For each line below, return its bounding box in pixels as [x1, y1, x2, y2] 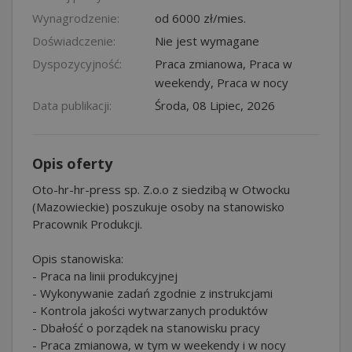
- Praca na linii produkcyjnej [32, 267, 178, 284]
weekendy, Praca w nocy [155, 74, 288, 90]
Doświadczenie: [32, 32, 115, 49]
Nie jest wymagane [155, 32, 259, 49]
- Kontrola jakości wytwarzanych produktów [32, 302, 268, 318]
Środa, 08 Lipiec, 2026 [155, 97, 275, 113]
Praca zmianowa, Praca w [155, 55, 292, 71]
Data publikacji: [32, 97, 112, 113]
